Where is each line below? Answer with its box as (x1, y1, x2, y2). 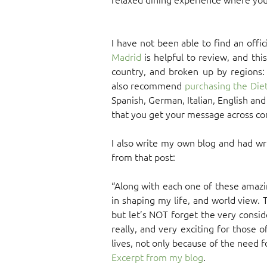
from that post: (111, 150, 175, 164)
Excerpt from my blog (111, 250, 203, 264)
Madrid (111, 50, 141, 64)
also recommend (111, 79, 185, 92)
